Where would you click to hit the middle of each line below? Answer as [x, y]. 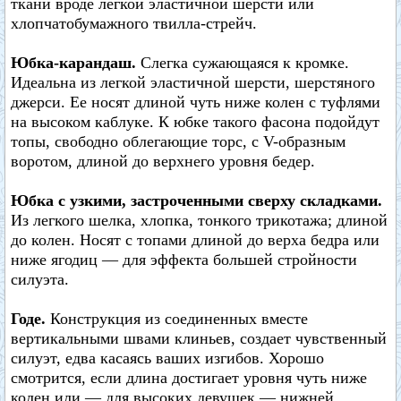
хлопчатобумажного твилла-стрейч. [134, 23]
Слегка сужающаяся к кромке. [245, 63]
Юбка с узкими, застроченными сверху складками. [196, 200]
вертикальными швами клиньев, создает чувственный [199, 338]
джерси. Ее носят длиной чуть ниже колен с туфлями [196, 102]
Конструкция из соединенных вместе [177, 319]
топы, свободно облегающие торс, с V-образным [178, 141]
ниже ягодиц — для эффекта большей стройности [184, 260]
